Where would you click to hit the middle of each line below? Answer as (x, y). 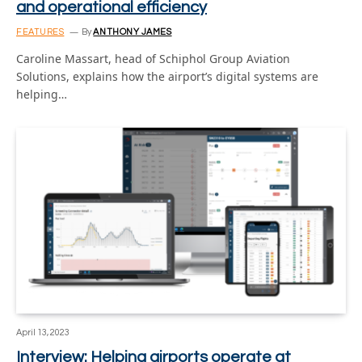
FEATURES (40, 32)
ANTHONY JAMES (133, 32)
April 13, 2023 (43, 332)
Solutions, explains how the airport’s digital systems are (167, 76)
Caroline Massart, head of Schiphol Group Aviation (153, 59)
